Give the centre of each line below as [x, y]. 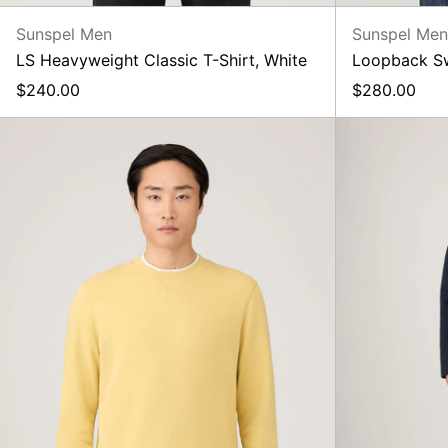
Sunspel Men [64, 33]
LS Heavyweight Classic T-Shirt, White [161, 59]
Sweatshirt [207, 149]
